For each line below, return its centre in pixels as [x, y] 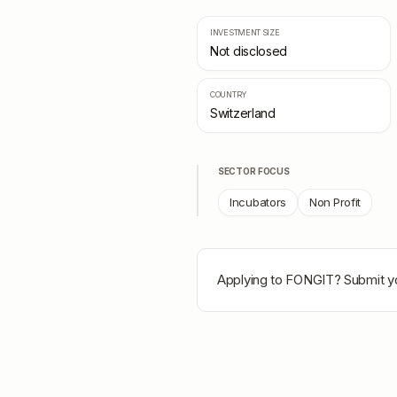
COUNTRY [229, 94]
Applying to [252, 280]
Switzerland [243, 113]
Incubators [258, 202]
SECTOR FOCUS [254, 171]
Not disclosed [249, 51]
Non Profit [335, 202]
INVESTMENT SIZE [245, 32]
